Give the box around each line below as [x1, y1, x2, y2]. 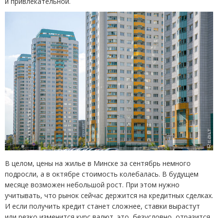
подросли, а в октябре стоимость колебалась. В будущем [5, 169, 199, 179]
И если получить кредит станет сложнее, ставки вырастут [5, 201, 200, 211]
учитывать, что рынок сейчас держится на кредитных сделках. [5, 191, 213, 200]
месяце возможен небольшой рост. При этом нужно [5, 180, 180, 190]
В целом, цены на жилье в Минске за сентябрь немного [5, 159, 191, 168]
